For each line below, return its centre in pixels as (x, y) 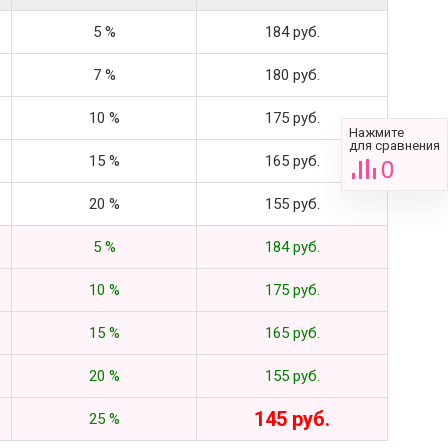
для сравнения (394, 146)
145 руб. (292, 418)
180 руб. (292, 74)
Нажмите (376, 133)
